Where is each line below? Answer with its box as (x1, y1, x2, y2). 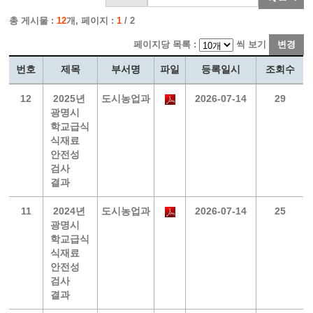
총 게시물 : (9, 15, 57, 26)
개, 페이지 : (66, 15, 117, 26)
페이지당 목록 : (133, 39, 199, 50)
